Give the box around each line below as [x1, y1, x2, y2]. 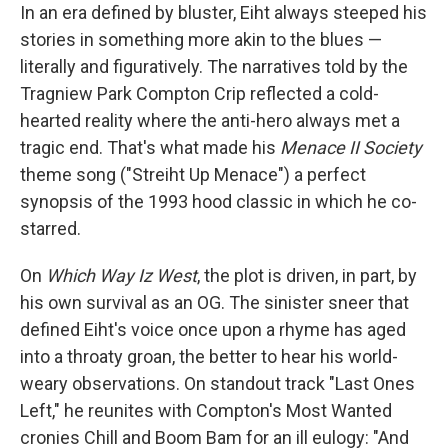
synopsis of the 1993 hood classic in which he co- [20, 191, 417, 212]
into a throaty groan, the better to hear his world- [20, 346, 398, 367]
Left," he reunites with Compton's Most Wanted [20, 400, 392, 421]
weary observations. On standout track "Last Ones [20, 373, 415, 394]
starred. [20, 218, 81, 239]
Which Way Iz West [46, 265, 197, 286]
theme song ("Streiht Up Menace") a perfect [20, 164, 366, 185]
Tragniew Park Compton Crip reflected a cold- [20, 83, 379, 104]
